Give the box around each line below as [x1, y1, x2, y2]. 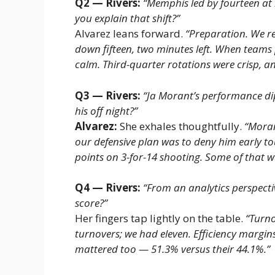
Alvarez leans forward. [75, 26, 185, 41]
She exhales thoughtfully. [117, 118, 244, 133]
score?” [75, 196, 107, 211]
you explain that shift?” [75, 11, 180, 26]
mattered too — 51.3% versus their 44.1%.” [75, 242, 270, 257]
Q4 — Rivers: [75, 180, 141, 195]
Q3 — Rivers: [75, 88, 141, 103]
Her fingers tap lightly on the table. [75, 211, 246, 226]
